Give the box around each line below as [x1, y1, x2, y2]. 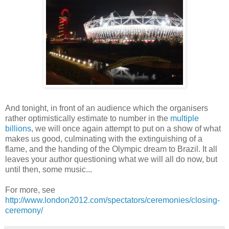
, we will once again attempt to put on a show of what [31, 124, 221, 133]
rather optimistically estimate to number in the [5, 113, 170, 123]
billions [5, 124, 31, 133]
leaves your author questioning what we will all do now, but [5, 154, 217, 164]
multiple [170, 113, 199, 123]
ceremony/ [5, 205, 43, 215]
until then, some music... [5, 165, 92, 174]
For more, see [5, 185, 55, 194]
